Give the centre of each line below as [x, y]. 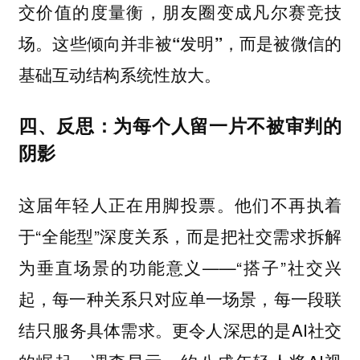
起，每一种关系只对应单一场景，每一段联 [180, 299]
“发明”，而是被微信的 [257, 43]
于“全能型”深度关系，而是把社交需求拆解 [180, 236]
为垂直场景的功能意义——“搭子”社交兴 [180, 267]
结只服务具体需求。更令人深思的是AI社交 [180, 330]
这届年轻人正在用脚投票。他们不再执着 [180, 205]
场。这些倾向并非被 [95, 42]
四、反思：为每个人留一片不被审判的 [180, 125]
